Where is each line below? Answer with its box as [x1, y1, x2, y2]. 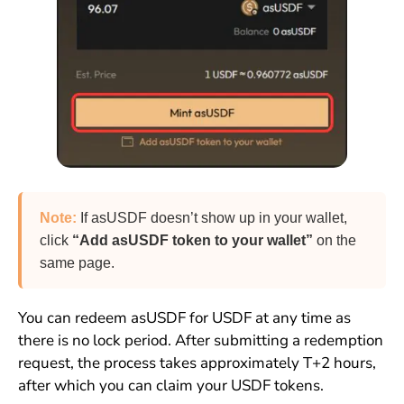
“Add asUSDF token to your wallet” [71, 232, 313, 248]
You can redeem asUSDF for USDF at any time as [17, 307, 351, 328]
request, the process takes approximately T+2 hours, [17, 352, 376, 373]
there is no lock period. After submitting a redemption [17, 329, 383, 351]
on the [312, 232, 356, 248]
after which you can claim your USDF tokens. [17, 374, 324, 396]
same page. [39, 254, 115, 271]
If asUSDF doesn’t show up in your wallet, [79, 209, 347, 225]
